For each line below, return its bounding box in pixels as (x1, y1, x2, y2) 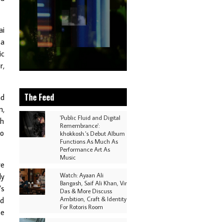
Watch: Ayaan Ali (60, 171, 104, 179)
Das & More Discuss (60, 187, 112, 195)
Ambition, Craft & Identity (60, 195, 126, 203)
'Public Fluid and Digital (60, 113, 120, 121)
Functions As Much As (60, 137, 118, 145)
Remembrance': (60, 121, 100, 129)
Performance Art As (60, 145, 110, 153)
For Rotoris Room (60, 203, 103, 211)
